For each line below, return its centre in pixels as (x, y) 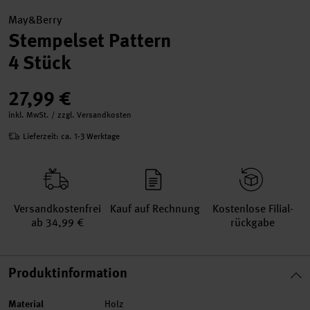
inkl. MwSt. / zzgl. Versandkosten (70, 115)
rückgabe (253, 222)
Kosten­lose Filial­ (253, 209)
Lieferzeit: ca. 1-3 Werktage (71, 136)
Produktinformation (68, 273)
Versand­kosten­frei (57, 209)
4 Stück (40, 63)
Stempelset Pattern (90, 40)
